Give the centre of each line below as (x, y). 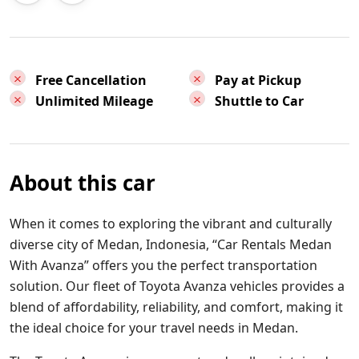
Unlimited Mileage (94, 101)
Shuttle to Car (259, 101)
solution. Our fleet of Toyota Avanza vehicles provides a (177, 286)
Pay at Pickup (258, 80)
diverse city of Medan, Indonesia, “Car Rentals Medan (171, 244)
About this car (83, 183)
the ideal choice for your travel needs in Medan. (154, 328)
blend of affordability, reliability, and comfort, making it (176, 307)
